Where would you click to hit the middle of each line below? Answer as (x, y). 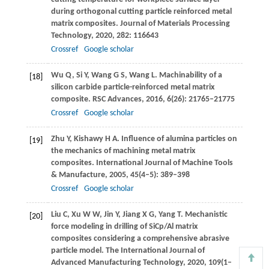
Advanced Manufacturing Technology (117, 263)
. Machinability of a (188, 76)
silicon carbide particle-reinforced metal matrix (132, 88)
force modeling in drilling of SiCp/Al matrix (124, 227)
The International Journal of (155, 251)
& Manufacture (78, 175)
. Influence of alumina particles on (177, 139)
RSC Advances (117, 100)
